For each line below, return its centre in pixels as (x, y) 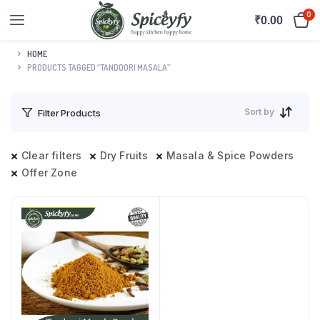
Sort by (259, 112)
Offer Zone (49, 172)
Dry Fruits (124, 155)
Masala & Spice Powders (230, 155)
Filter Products (69, 112)
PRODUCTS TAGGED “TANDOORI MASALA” (99, 67)
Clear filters (52, 155)
